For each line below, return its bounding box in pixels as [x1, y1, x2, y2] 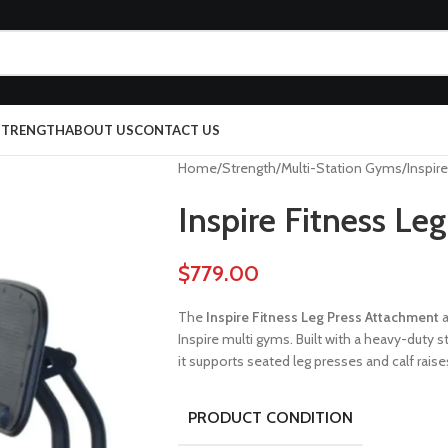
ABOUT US [65, 122, 134, 138]
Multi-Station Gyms [280, 159, 402, 177]
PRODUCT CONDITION [187, 408, 353, 427]
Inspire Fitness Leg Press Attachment [205, 308, 439, 326]
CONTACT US [134, 122, 220, 138]
